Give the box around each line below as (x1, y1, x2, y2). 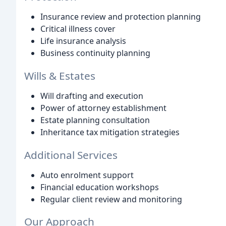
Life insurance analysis (40, 35, 126, 46)
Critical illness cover (40, 23, 116, 34)
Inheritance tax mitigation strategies (40, 126, 180, 138)
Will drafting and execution (40, 90, 143, 101)
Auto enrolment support (40, 169, 134, 181)
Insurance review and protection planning (40, 11, 201, 22)
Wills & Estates (24, 68, 95, 83)
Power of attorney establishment (40, 102, 166, 114)
